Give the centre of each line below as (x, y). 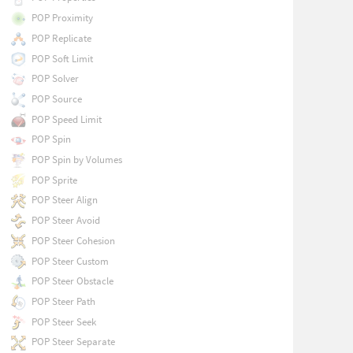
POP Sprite (54, 180)
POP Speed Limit (66, 119)
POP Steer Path (63, 301)
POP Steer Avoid (65, 221)
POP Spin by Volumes (76, 160)
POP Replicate (61, 38)
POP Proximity (62, 18)
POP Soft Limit (62, 58)
